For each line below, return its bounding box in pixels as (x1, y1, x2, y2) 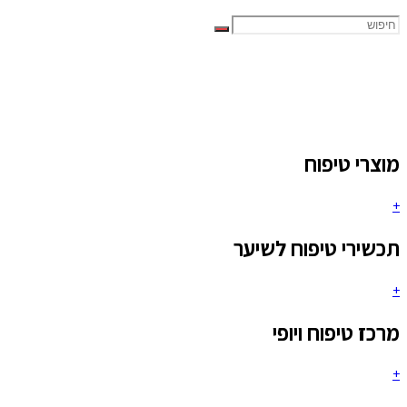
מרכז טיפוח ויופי (273, 317, 400, 347)
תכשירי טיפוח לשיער (233, 233, 400, 263)
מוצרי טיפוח (304, 148, 400, 178)
